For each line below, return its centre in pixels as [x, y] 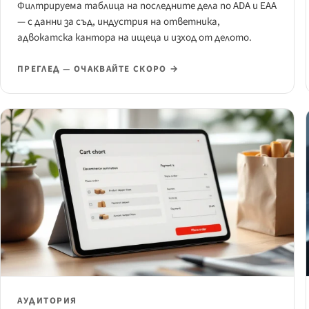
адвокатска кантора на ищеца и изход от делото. [134, 38]
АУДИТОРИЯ [48, 301]
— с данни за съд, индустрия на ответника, [119, 22]
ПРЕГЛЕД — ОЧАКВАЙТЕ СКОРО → [98, 69]
